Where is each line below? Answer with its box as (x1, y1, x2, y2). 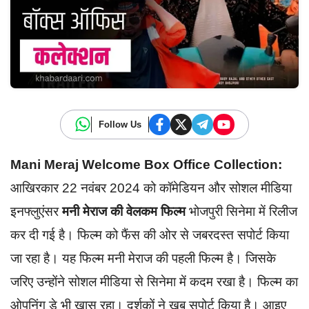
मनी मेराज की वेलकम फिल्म (62, 203, 186, 219)
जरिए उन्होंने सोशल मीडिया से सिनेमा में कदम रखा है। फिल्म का (10, 274, 298, 289)
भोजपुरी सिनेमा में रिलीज (186, 203, 297, 219)
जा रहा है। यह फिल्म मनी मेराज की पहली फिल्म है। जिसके (10, 250, 276, 266)
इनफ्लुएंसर (10, 203, 62, 219)
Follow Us (99, 119, 141, 130)
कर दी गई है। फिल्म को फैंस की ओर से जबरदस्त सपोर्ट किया (10, 227, 289, 242)
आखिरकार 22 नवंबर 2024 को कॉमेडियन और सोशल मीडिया (10, 180, 292, 195)
